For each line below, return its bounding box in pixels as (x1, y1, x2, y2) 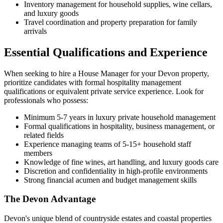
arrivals (24, 26, 47, 35)
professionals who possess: (4, 96, 88, 105)
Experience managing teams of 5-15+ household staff (24, 139, 191, 148)
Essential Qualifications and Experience (4, 45, 208, 59)
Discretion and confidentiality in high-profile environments (24, 166, 208, 175)
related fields (24, 130, 64, 139)
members (24, 148, 52, 157)
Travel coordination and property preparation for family (24, 17, 197, 26)
